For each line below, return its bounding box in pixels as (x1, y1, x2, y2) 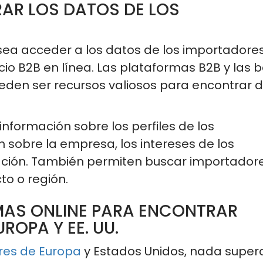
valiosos (109, 77, 157, 93)
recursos (54, 77, 106, 93)
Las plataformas (94, 59, 198, 76)
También (31, 153, 84, 170)
